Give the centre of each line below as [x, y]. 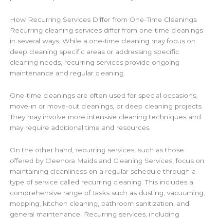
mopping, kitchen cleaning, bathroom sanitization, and [100, 203]
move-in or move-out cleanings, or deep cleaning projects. [106, 106]
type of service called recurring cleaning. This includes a [101, 182]
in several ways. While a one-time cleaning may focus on [103, 41]
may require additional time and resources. [80, 127]
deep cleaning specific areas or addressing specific [94, 51]
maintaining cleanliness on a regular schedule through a [103, 171]
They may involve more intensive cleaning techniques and [105, 117]
